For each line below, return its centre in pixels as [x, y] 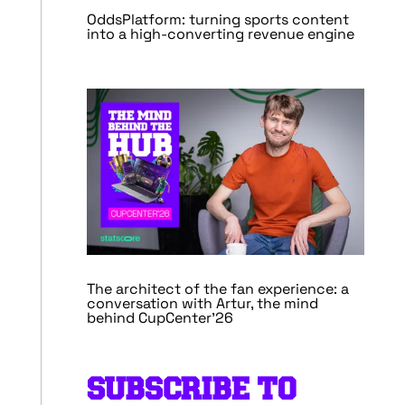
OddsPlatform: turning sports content [217, 19]
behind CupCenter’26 [160, 318]
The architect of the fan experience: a [217, 289]
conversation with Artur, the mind [202, 304]
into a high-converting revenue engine [220, 33]
